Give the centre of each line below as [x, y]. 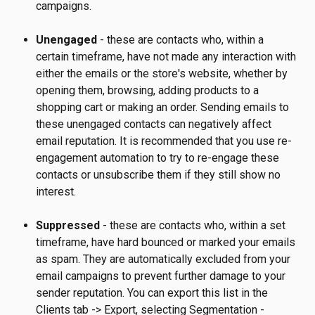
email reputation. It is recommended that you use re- [164, 141]
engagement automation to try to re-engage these [159, 157]
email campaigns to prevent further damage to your [162, 276]
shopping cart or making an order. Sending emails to [164, 107]
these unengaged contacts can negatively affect [155, 124]
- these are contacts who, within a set [195, 225]
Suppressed [69, 225]
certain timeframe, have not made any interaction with [167, 56]
